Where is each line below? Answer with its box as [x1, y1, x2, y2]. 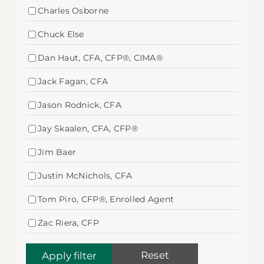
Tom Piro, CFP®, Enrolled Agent [38, 194, 174, 204]
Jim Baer [38, 147, 77, 157]
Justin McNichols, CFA [38, 170, 133, 181]
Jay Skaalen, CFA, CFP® [38, 123, 138, 134]
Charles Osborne [38, 5, 109, 16]
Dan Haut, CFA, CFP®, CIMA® [38, 52, 163, 63]
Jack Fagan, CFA [38, 76, 108, 87]
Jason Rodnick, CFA [38, 100, 121, 110]
